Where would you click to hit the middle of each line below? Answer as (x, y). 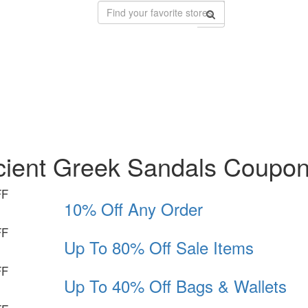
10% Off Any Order (133, 209)
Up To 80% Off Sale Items (158, 247)
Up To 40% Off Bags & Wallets (175, 286)
